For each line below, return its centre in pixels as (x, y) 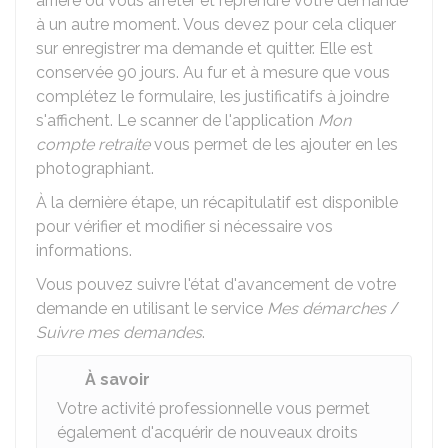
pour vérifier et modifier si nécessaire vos (184, 226)
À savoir (117, 379)
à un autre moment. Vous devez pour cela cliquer (216, 24)
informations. (84, 250)
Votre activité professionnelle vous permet (213, 408)
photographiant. (95, 168)
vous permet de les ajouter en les (274, 144)
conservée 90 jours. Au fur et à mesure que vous (213, 72)
